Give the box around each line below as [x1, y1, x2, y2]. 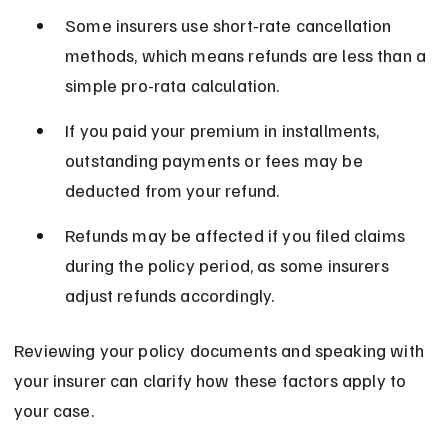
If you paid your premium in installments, [65, 119, 384, 142]
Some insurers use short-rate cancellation [65, 14, 396, 37]
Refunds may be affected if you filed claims [65, 224, 410, 247]
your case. [14, 399, 94, 422]
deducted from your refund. [65, 179, 280, 202]
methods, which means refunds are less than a [65, 44, 431, 67]
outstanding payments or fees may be [65, 149, 367, 172]
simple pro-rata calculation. [65, 74, 280, 97]
